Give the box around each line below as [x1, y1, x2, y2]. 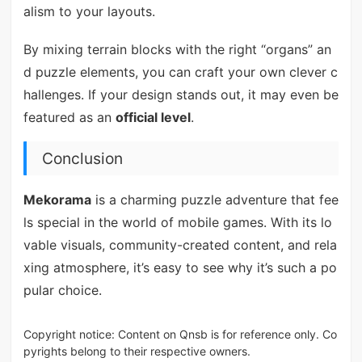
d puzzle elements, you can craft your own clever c [23, 64, 338, 81]
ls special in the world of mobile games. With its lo [23, 213, 332, 230]
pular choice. [23, 281, 102, 298]
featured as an [23, 109, 116, 126]
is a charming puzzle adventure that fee [90, 191, 339, 208]
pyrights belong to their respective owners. [23, 343, 250, 358]
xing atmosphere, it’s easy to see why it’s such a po [23, 259, 337, 276]
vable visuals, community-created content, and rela [23, 236, 337, 253]
